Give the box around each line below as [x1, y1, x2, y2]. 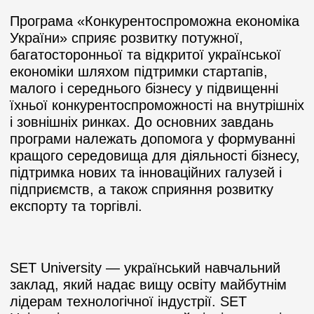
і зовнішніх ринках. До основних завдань [10, 114, 273, 130]
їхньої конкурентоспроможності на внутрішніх [10, 97, 304, 113]
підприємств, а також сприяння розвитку [10, 181, 273, 197]
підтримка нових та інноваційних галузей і [10, 164, 282, 180]
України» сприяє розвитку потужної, [10, 29, 243, 46]
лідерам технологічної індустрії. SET [10, 293, 247, 309]
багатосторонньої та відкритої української [10, 46, 281, 62]
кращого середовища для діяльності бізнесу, [10, 147, 304, 163]
